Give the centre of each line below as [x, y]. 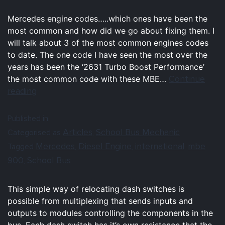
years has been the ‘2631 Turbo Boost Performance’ [106, 67]
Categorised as [35, 132]
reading [22, 91]
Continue [187, 79]
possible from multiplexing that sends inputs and [100, 201]
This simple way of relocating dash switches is [96, 189]
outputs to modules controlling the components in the [110, 213]
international [160, 146]
